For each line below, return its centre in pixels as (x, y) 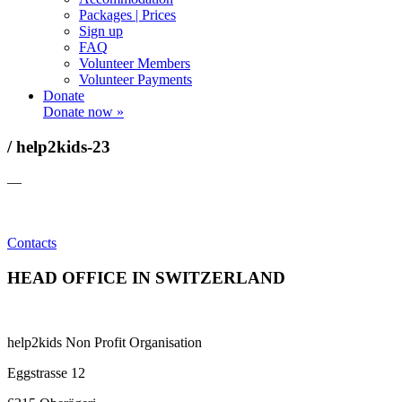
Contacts (32, 242)
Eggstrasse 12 (46, 373)
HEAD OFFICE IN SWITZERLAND (146, 277)
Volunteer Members (135, 64)
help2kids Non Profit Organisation (105, 343)
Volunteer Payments (135, 80)
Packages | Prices (127, 15)
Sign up (101, 31)
